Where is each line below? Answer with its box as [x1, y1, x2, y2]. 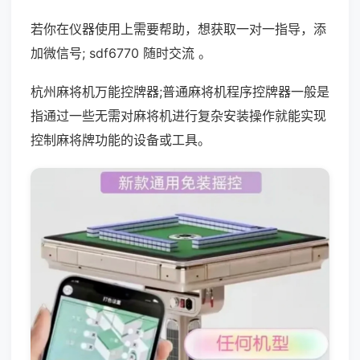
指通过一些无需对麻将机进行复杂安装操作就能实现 [31, 108, 326, 124]
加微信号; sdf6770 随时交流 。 [31, 45, 211, 61]
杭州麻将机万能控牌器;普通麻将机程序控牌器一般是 [31, 84, 329, 100]
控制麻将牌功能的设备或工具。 [31, 132, 211, 148]
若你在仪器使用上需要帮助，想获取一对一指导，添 [31, 21, 326, 37]
